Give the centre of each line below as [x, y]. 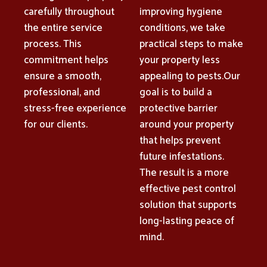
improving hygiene [181, 12]
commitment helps [66, 60]
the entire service [63, 28]
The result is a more [184, 173]
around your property [187, 124]
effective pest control [188, 189]
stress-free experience [75, 108]
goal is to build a [176, 92]
